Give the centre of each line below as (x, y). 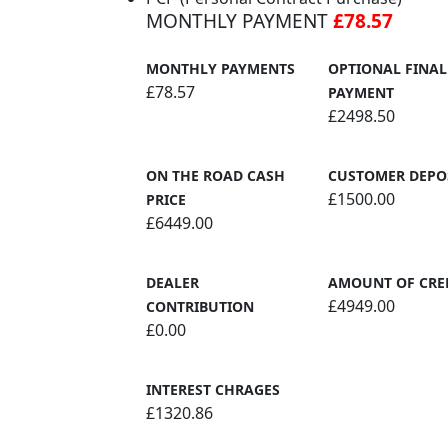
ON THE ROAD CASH (215, 175)
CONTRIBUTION (200, 306)
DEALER (172, 282)
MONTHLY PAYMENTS (220, 68)
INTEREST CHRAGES (213, 389)
